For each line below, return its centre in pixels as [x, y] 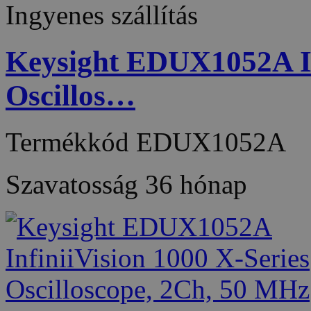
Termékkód [71, 142]
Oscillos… [70, 95]
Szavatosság [75, 184]
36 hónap [196, 184]
